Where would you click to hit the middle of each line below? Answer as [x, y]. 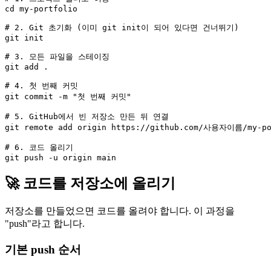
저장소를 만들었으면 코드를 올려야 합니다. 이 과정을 [120, 211]
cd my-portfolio [41, 8]
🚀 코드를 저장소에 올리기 [90, 184]
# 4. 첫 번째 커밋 [41, 85]
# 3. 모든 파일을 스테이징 [57, 56]
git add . [27, 67]
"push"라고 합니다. [45, 224]
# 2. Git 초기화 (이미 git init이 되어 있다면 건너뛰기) [122, 27]
